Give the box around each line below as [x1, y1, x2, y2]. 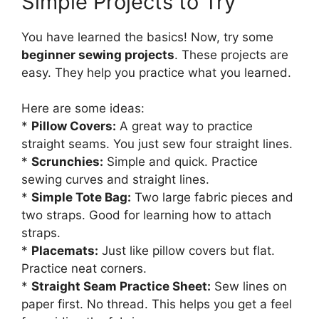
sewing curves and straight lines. [21, 172, 209, 187]
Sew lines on [211, 279, 287, 293]
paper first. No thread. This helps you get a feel [21, 297, 292, 311]
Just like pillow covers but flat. [98, 244, 275, 258]
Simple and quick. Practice [103, 155, 258, 169]
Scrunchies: [31, 155, 103, 169]
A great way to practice [116, 119, 253, 133]
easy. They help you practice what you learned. [21, 65, 291, 80]
